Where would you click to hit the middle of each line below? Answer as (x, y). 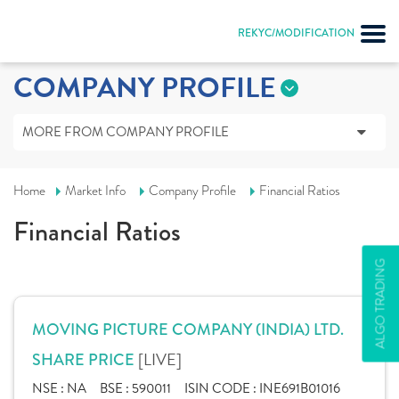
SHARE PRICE (85, 360)
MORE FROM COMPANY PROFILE (126, 132)
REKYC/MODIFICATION (296, 33)
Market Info (95, 191)
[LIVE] (160, 359)
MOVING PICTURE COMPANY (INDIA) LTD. (188, 330)
